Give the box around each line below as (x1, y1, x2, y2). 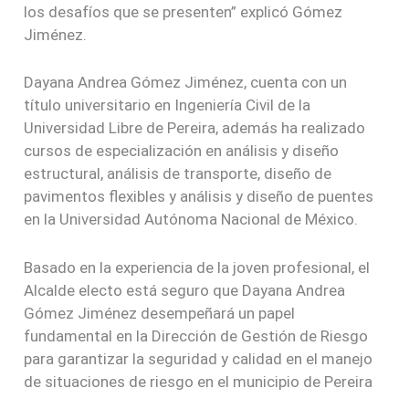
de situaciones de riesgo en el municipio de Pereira (24, 372, 373, 391)
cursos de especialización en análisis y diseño (24, 142, 340, 161)
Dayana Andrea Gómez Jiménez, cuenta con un (24, 73, 348, 92)
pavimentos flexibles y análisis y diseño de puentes (24, 187, 374, 206)
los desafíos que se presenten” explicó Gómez (24, 3, 343, 22)
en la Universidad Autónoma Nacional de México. (24, 210, 359, 229)
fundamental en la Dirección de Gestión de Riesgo (24, 326, 369, 345)
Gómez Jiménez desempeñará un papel (24, 303, 296, 322)
